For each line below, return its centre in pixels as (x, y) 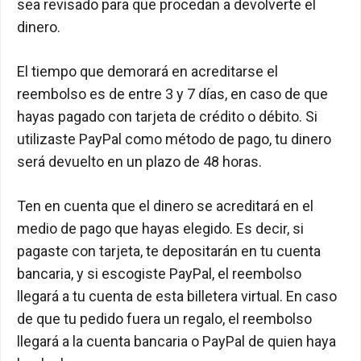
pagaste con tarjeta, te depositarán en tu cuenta (169, 251)
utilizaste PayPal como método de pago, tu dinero (174, 139)
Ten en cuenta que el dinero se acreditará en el (165, 206)
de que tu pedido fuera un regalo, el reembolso (164, 319)
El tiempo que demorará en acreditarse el (147, 72)
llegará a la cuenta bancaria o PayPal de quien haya (176, 342)
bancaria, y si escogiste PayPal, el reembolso (159, 274)
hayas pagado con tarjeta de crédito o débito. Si (167, 117)
